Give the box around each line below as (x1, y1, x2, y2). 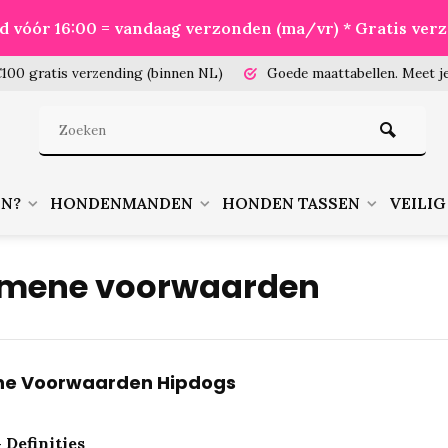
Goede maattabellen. (263, 64, 402, 82)
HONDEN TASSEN (222, 193, 360, 213)
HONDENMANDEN (50, 193, 193, 213)
